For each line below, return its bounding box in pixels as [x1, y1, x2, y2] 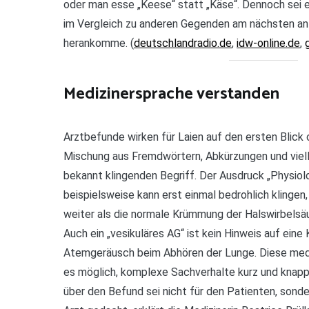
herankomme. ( [63, 36, 134, 50]
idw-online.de [237, 36, 300, 50]
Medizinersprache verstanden [63, 80, 279, 108]
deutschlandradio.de [134, 36, 232, 50]
